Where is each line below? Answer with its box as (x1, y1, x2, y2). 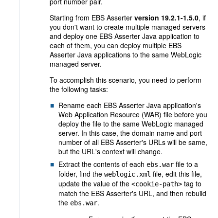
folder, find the (58, 169, 104, 179)
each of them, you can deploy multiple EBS (50, 40, 182, 50)
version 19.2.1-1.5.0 (134, 13, 199, 22)
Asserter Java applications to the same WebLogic (50, 50, 201, 59)
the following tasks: (50, 84, 108, 94)
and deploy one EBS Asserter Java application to (50, 31, 200, 41)
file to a (174, 159, 198, 169)
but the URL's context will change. (58, 146, 163, 156)
